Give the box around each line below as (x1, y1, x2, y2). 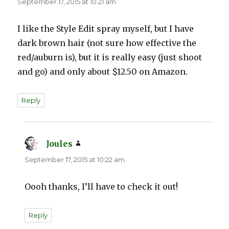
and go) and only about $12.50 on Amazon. (17, 66, 188, 77)
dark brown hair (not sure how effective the (17, 38, 197, 49)
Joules (46, 139, 73, 149)
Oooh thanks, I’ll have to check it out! (25, 181, 178, 192)
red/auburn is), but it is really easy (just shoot (17, 52, 202, 63)
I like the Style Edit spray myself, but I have (17, 24, 194, 34)
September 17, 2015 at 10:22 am (25, 155, 125, 164)
